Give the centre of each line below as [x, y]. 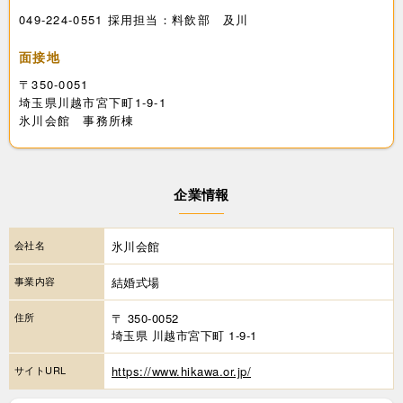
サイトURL [40, 369]
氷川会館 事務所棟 [77, 120]
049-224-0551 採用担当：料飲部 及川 [134, 19]
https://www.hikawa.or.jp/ [181, 371]
